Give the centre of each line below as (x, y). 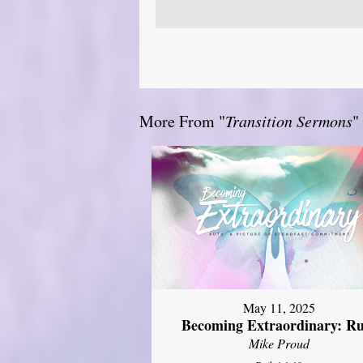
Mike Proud (280, 344)
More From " (182, 121)
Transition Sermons (289, 120)
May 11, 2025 (280, 308)
